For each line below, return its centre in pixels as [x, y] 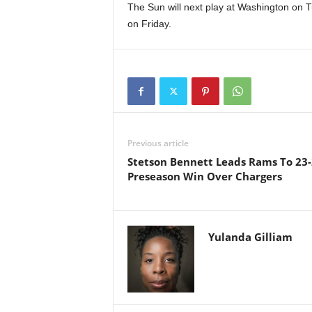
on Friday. [149, 23]
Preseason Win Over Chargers [204, 176]
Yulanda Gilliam [250, 236]
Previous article [158, 143]
